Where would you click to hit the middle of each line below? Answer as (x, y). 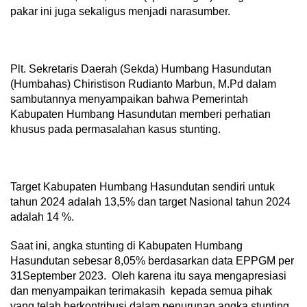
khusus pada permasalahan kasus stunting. (115, 129)
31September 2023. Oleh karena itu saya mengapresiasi (148, 276)
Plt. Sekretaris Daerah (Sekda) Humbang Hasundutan (141, 69)
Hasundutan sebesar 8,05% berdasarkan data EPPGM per (152, 261)
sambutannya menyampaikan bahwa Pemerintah (129, 99)
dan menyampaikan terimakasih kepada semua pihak (141, 291)
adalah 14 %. (42, 217)
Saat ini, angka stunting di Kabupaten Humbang (126, 246)
